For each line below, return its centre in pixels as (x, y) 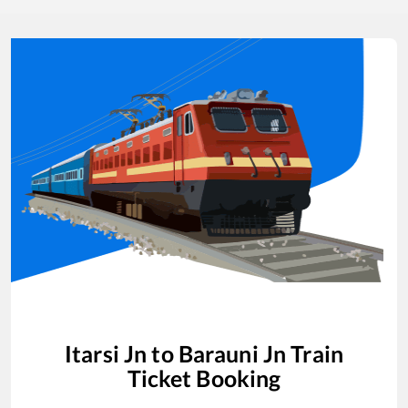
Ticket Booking (204, 377)
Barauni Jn (232, 353)
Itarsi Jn (106, 353)
